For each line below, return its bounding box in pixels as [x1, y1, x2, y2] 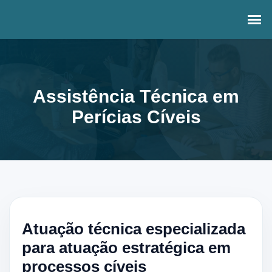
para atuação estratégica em [22, 239, 231, 257]
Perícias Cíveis [71, 106, 201, 127]
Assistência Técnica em [33, 86, 239, 106]
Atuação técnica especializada [22, 220, 245, 238]
